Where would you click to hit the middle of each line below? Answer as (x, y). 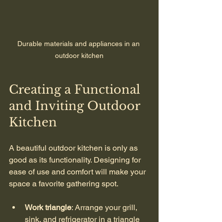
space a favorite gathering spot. (64, 183)
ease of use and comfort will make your (78, 171)
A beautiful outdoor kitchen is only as (74, 148)
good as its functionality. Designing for (76, 160)
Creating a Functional (76, 89)
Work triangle (48, 207)
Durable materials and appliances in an (79, 43)
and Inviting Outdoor (76, 106)
